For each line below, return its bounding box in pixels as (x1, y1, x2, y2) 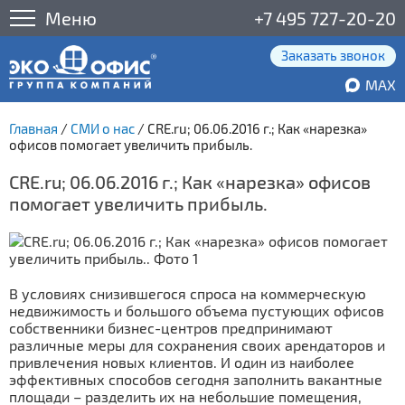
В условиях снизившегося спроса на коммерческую (9, 285, 366, 302)
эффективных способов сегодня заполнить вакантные (9, 371, 382, 388)
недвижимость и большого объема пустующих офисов (9, 302, 384, 319)
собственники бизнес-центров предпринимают (9, 319, 333, 336)
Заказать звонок (281, 47, 385, 63)
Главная (9, 120, 58, 137)
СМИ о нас (71, 120, 135, 137)
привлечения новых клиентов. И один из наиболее (9, 353, 354, 371)
